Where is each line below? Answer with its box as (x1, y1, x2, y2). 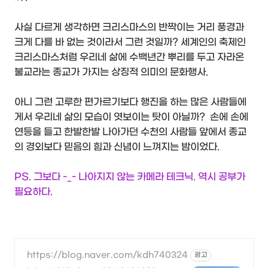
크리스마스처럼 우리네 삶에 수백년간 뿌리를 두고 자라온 (14, 51, 244, 63)
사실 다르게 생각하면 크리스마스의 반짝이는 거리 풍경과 (14, 21, 244, 33)
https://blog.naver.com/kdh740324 (27, 250, 188, 261)
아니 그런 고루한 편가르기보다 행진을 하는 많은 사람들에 (14, 96, 246, 108)
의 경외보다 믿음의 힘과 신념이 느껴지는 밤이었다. (14, 141, 220, 153)
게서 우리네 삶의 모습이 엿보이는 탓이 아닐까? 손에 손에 (14, 111, 248, 123)
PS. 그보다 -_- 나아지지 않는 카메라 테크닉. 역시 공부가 (14, 170, 245, 182)
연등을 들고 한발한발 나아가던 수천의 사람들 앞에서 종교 (14, 126, 246, 138)
